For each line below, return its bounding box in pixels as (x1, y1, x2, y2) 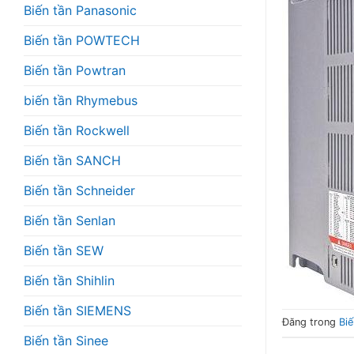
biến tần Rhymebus (24, 92, 137, 108)
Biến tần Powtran (24, 62, 126, 78)
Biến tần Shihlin (24, 272, 115, 288)
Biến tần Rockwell (24, 122, 130, 138)
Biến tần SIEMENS (24, 302, 131, 318)
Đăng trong (282, 316, 339, 329)
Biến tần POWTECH (24, 32, 140, 48)
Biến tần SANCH (24, 152, 121, 168)
